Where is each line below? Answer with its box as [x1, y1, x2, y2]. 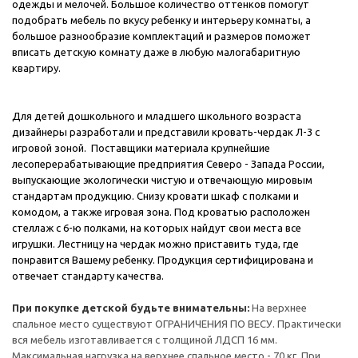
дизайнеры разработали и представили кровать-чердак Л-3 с [12, 126, 320, 138]
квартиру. [12, 62, 61, 74]
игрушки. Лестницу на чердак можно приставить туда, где [12, 238, 299, 250]
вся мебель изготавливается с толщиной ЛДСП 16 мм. [12, 334, 277, 346]
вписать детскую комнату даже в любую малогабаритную [12, 46, 300, 58]
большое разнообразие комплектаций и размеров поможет [12, 30, 311, 42]
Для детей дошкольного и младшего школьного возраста [12, 110, 301, 122]
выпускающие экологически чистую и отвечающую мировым [12, 174, 312, 186]
